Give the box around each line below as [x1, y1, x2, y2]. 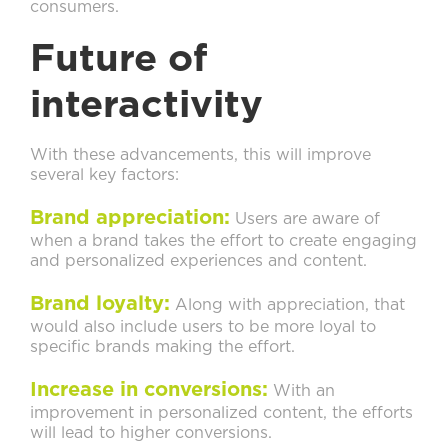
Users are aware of [230, 211, 380, 228]
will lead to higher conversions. [30, 425, 272, 442]
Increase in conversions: [30, 380, 268, 401]
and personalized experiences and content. [30, 253, 367, 270]
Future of [30, 41, 208, 80]
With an [268, 383, 335, 400]
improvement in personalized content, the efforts [30, 405, 413, 422]
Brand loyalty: [30, 294, 170, 315]
